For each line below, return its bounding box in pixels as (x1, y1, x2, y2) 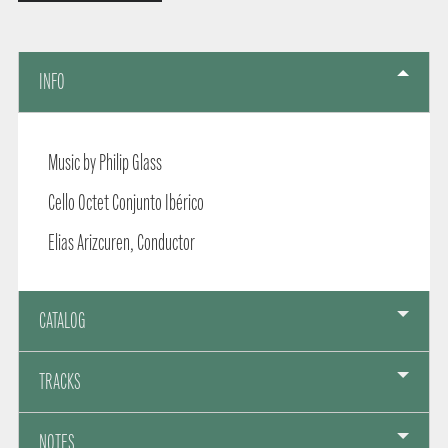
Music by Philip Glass (47, 150, 162, 176)
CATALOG (38, 308, 86, 334)
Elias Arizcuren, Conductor (47, 230, 195, 256)
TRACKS (38, 369, 81, 395)
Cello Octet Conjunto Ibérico (47, 190, 204, 216)
